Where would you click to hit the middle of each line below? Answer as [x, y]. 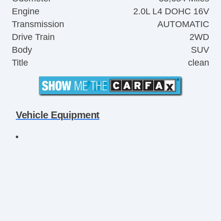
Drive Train [33, 37]
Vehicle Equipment [58, 115]
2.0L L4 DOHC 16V [171, 12]
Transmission [38, 24]
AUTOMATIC [183, 24]
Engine [26, 12]
